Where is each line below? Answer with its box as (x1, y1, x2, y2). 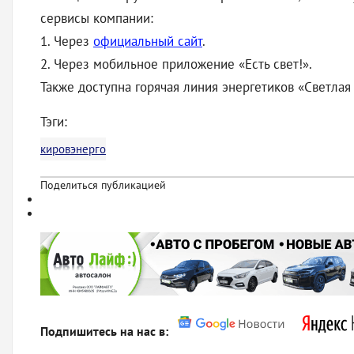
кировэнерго (40, 141, 106, 156)
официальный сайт (93, 32, 202, 50)
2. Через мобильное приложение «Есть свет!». (40, 55, 312, 73)
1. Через (40, 32, 93, 50)
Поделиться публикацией (40, 178, 166, 192)
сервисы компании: (40, 9, 153, 27)
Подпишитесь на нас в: (40, 323, 171, 339)
